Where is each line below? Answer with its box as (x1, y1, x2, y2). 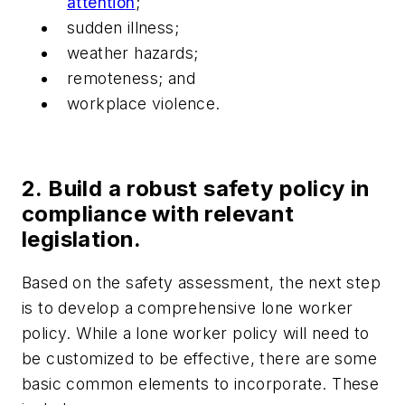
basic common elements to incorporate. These (22, 373, 380, 393)
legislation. (22, 225, 142, 252)
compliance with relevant (22, 200, 295, 227)
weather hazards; (67, 43, 199, 63)
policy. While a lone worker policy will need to (22, 323, 370, 343)
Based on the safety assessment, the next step (22, 272, 381, 292)
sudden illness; (67, 18, 179, 38)
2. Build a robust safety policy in (22, 174, 371, 202)
